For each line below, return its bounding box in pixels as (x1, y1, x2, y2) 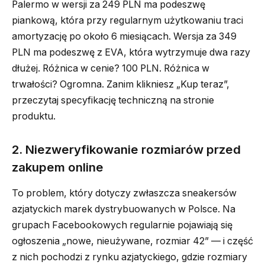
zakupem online (12, 159, 104, 174)
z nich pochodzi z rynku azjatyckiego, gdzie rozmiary (12, 251, 247, 263)
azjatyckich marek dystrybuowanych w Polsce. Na (12, 203, 235, 215)
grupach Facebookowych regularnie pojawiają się (12, 219, 232, 231)
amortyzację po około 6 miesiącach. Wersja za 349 (12, 30, 237, 42)
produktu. (12, 110, 56, 122)
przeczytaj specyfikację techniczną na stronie (12, 94, 214, 106)
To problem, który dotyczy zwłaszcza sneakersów (12, 187, 237, 199)
